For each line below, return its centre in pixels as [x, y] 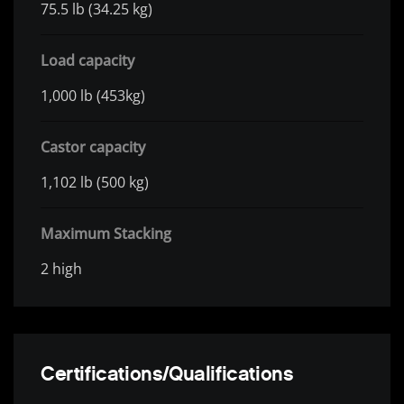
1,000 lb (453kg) [93, 96]
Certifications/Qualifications [167, 374]
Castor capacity [93, 147]
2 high [61, 269]
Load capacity [87, 61]
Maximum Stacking [106, 234]
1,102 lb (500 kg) [95, 183]
